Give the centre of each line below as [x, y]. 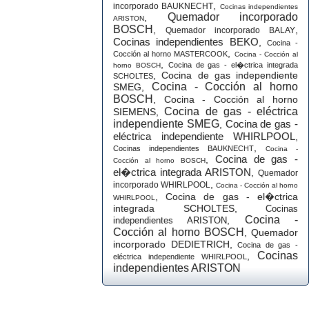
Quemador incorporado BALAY [230, 30]
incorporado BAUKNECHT [163, 6]
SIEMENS [134, 112]
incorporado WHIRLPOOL [162, 185]
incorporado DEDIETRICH [171, 244]
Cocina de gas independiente [230, 75]
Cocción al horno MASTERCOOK [171, 54]
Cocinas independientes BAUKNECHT [183, 148]
